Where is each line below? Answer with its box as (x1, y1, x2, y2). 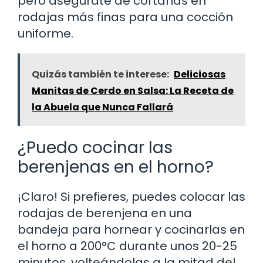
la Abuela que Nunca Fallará (32, 100, 173, 114)
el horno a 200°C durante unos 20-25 (18, 238, 237, 255)
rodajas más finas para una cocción (18, 9, 233, 26)
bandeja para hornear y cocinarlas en (18, 221, 245, 238)
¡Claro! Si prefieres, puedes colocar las (18, 188, 245, 205)
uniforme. (18, 25, 73, 42)
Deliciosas (174, 68, 225, 82)
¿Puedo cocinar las (18, 136, 173, 160)
